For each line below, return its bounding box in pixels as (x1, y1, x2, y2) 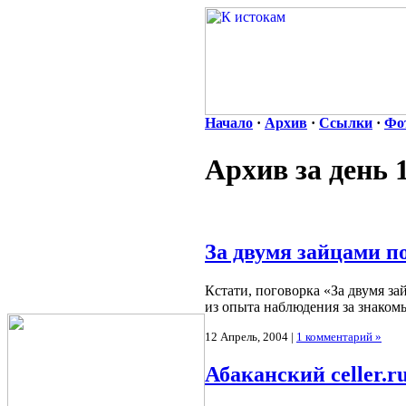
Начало (205, 115, 253, 130)
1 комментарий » (296, 330, 382, 344)
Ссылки (319, 115, 372, 130)
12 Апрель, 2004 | (205, 330, 296, 344)
